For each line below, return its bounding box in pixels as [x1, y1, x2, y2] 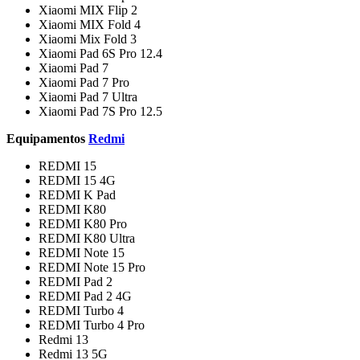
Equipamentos [6, 131, 88, 145]
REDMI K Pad [39, 187, 116, 202]
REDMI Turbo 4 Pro [39, 317, 145, 332]
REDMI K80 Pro [39, 216, 127, 231]
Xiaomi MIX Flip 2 [39, 2, 137, 17]
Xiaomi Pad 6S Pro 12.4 [39, 46, 162, 60]
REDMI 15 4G [39, 173, 116, 187]
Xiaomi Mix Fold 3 [39, 31, 137, 46]
